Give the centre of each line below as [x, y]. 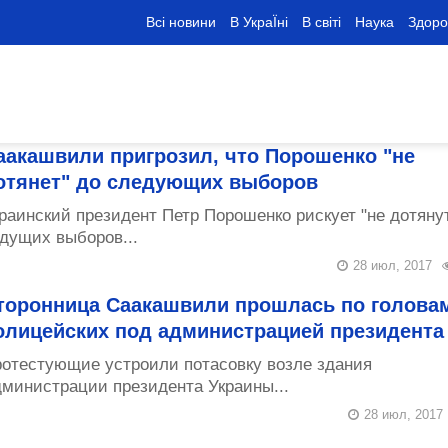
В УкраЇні [259, 22]
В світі [321, 22]
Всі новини [181, 22]
